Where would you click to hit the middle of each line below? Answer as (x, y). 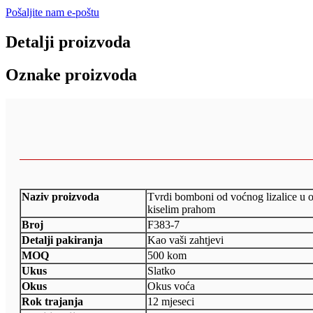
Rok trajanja (52, 301)
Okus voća (171, 286)
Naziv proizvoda (60, 196)
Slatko (161, 270)
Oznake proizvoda (71, 74)
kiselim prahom (181, 209)
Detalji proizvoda (68, 42)
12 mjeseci (171, 301)
